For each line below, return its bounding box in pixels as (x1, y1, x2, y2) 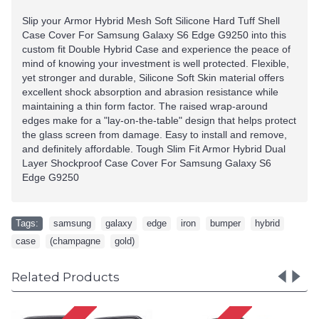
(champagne (50, 236, 100, 247)
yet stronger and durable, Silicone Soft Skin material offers (22, 72, 284, 84)
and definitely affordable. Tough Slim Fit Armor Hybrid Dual (22, 143, 286, 155)
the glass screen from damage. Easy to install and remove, (22, 129, 287, 141)
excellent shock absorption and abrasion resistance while (22, 86, 278, 98)
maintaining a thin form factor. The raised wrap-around (22, 100, 268, 113)
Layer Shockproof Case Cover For (22, 157, 179, 169)
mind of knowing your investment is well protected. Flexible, (22, 58, 289, 70)
